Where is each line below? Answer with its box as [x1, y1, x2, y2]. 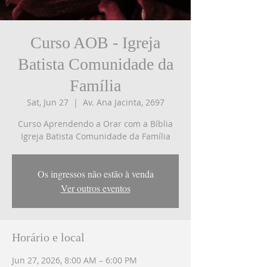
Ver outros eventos [60, 181, 131, 194]
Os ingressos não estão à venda [37, 167, 154, 180]
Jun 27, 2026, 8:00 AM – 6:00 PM [12, 254, 137, 266]
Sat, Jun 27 [26, 96, 69, 108]
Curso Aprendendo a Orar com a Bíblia [18, 117, 173, 129]
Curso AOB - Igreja [30, 33, 160, 52]
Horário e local [12, 230, 85, 244]
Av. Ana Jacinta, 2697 [82, 96, 164, 108]
